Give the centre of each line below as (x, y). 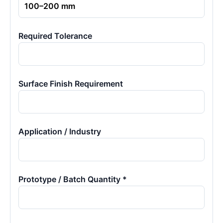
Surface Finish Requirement (71, 84)
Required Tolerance (55, 36)
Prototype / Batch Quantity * (73, 179)
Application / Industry (60, 131)
